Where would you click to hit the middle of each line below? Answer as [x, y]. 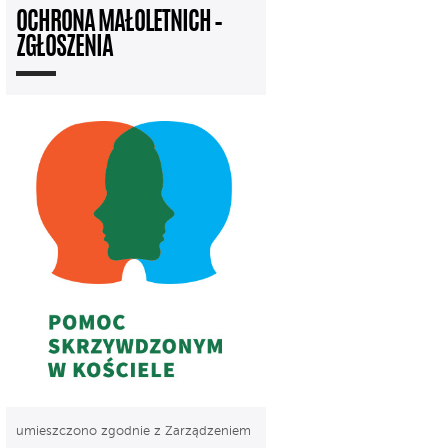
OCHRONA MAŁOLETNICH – [119, 23]
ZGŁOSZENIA [64, 48]
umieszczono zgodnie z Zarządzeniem [133, 431]
